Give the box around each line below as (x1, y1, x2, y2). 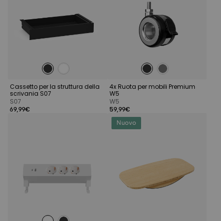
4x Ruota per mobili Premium (109, 82, 195, 91)
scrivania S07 (10, 89, 51, 98)
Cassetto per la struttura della (10, 82, 100, 91)
